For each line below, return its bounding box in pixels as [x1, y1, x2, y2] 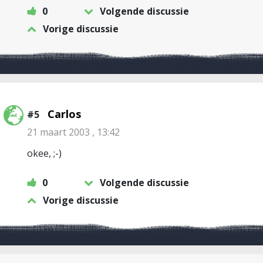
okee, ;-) [27, 147, 62, 160]
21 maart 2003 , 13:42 [27, 126, 120, 139]
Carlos [48, 107, 81, 121]
